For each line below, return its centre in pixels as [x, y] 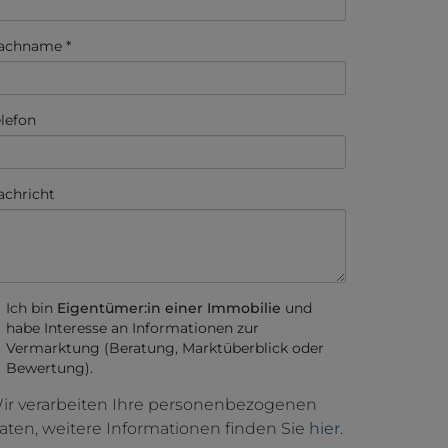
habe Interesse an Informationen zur [132, 328]
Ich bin [31, 308]
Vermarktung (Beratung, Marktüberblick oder [165, 348]
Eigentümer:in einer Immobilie [169, 308]
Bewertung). [49, 368]
